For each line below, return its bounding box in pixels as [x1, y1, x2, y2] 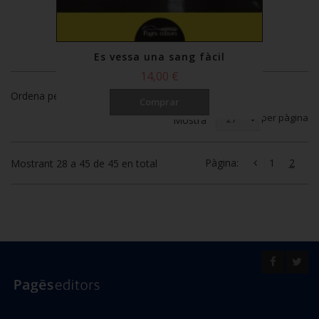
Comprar [140, 95, 179, 108]
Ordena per [11, 89, 63, 103]
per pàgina [259, 111, 308, 125]
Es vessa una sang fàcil [94, 49, 225, 63]
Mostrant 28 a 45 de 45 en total [11, 156, 157, 170]
